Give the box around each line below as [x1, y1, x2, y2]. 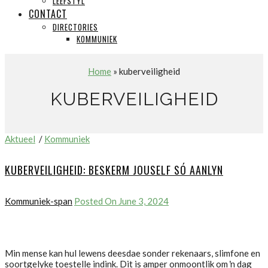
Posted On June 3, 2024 [74, 195, 169, 206]
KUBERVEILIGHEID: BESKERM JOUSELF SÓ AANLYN [5, 162, 223, 178]
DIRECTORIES [53, 20, 98, 33]
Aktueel [5, 133, 35, 144]
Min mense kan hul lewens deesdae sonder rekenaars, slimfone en [5, 247, 260, 258]
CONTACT [29, 6, 67, 21]
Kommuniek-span [5, 195, 72, 206]
